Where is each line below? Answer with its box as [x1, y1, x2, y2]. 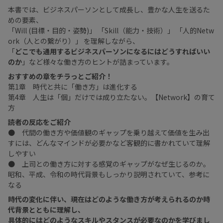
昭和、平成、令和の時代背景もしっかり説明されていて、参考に [8, 169, 210, 179]
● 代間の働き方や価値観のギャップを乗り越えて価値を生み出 [8, 127, 210, 137]
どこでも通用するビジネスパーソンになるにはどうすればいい [15, 46, 210, 56]
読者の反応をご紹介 [8, 116, 71, 127]
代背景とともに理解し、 [8, 204, 85, 215]
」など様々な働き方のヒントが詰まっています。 [22, 56, 174, 67]
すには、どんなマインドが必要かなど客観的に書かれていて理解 [8, 137, 210, 148]
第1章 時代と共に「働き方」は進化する [8, 81, 137, 92]
